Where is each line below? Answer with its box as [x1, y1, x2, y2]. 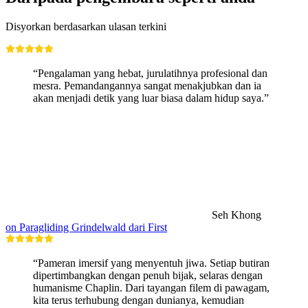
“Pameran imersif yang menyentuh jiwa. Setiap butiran [33, 257, 269, 269]
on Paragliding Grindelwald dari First [5, 221, 167, 234]
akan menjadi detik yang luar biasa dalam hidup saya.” [33, 92, 269, 104]
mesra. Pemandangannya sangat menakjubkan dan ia [33, 80, 261, 92]
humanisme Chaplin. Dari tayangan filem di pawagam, [33, 282, 269, 294]
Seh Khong [212, 209, 261, 221]
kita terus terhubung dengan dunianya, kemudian [33, 294, 244, 307]
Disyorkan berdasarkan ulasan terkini [5, 21, 166, 33]
